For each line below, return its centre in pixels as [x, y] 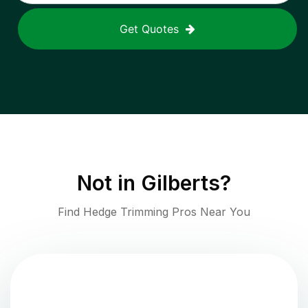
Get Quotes [149, 29]
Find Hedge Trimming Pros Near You [154, 212]
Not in [109, 183]
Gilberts [180, 183]
